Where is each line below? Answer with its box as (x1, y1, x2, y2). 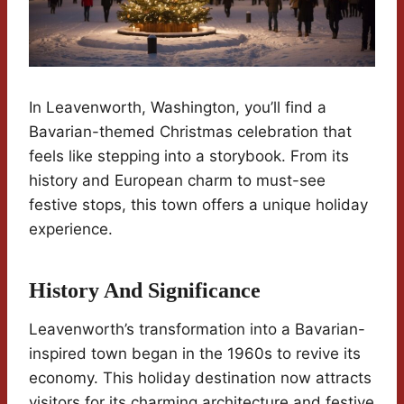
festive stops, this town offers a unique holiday (29, 196, 368, 214)
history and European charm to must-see (29, 171, 326, 189)
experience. (29, 220, 113, 238)
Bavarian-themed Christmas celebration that (29, 123, 352, 141)
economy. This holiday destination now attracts (29, 369, 372, 387)
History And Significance (29, 279, 261, 302)
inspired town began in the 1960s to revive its (29, 344, 361, 363)
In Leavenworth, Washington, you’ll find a (29, 98, 326, 116)
